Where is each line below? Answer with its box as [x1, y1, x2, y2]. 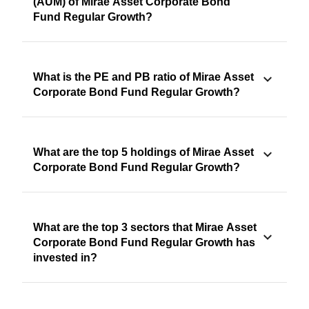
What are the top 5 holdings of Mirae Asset [33, 146, 254, 159]
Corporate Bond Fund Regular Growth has [33, 237, 255, 249]
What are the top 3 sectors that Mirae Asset [33, 221, 257, 234]
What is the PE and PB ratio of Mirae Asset [33, 71, 254, 83]
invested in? [33, 252, 97, 264]
